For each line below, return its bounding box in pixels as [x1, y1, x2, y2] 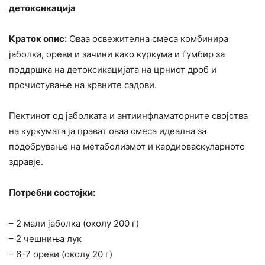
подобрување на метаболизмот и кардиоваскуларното [9, 141, 245, 153]
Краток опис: [9, 33, 67, 45]
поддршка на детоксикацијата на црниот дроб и [9, 64, 216, 76]
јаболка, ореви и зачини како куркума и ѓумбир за [9, 49, 225, 60]
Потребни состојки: [9, 187, 95, 199]
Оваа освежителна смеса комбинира [67, 33, 228, 45]
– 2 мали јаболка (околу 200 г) [9, 218, 139, 230]
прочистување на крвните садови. [9, 79, 157, 91]
